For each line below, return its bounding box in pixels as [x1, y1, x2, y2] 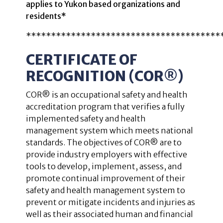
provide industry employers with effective [26, 149, 188, 159]
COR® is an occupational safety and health [26, 89, 188, 100]
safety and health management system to [26, 185, 186, 195]
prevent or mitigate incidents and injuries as [26, 197, 196, 207]
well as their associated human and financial [26, 209, 194, 219]
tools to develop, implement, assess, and [26, 161, 182, 171]
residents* [26, 10, 67, 21]
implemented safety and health [26, 113, 146, 123]
